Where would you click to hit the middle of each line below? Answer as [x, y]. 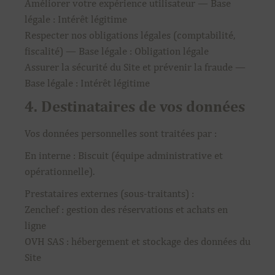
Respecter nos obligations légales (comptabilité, [130, 35]
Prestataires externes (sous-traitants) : [109, 193]
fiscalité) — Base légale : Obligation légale [117, 51]
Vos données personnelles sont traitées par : [121, 133]
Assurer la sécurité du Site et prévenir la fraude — [135, 67]
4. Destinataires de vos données [135, 106]
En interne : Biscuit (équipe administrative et [124, 155]
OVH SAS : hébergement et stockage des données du [137, 241]
